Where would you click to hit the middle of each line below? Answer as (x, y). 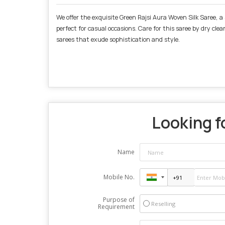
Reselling (163, 204)
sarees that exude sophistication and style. (118, 40)
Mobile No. (119, 177)
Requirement (116, 207)
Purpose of (119, 200)
